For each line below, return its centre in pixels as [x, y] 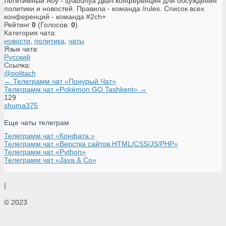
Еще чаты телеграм [37, 123]
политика [49, 41]
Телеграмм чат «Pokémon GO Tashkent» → [75, 89]
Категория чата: [30, 33]
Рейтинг [17, 24]
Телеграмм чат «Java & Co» [50, 160]
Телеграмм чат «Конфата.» [49, 136]
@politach [20, 73]
